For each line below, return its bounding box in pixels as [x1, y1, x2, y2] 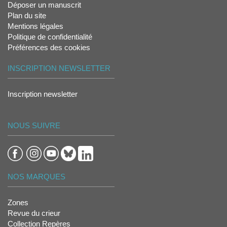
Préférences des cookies [8, 43, 90, 52]
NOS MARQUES [8, 172, 65, 181]
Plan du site [8, 11, 46, 20]
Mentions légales [8, 22, 63, 31]
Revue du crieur [8, 209, 60, 218]
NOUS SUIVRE [8, 121, 60, 130]
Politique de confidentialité [8, 32, 92, 42]
